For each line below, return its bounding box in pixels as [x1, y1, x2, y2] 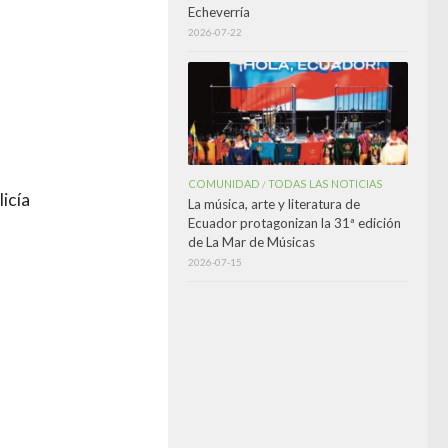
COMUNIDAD [188, 177, 260, 191]
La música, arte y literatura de [188, 196, 360, 213]
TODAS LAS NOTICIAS [268, 177, 383, 191]
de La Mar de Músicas [188, 234, 315, 251]
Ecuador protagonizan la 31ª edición [188, 215, 401, 232]
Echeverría [188, 3, 250, 20]
